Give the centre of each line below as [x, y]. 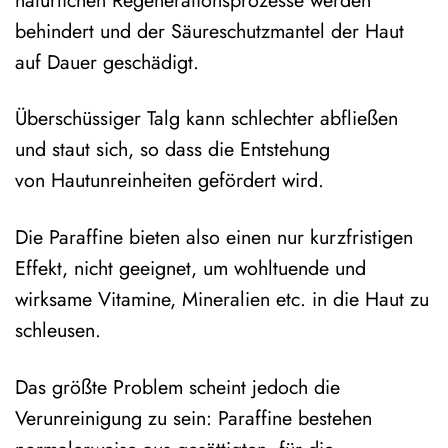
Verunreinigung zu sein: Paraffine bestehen [193, 417]
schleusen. [58, 330]
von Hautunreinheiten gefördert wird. [169, 180]
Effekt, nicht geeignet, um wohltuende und [190, 268]
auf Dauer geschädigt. [107, 61]
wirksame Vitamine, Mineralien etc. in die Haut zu [222, 299]
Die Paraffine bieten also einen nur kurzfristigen [214, 237]
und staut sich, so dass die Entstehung [172, 149]
